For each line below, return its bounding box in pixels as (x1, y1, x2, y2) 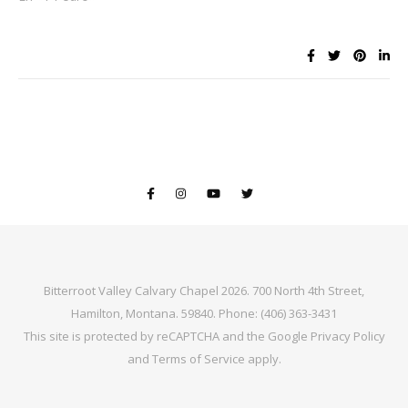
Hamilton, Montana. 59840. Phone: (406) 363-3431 (71, 304, 337, 321)
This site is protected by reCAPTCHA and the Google (23, 327, 311, 344)
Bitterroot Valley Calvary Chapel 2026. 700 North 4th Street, (44, 281, 364, 299)
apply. (244, 350, 281, 367)
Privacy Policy (310, 327, 385, 344)
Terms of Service (151, 350, 245, 367)
